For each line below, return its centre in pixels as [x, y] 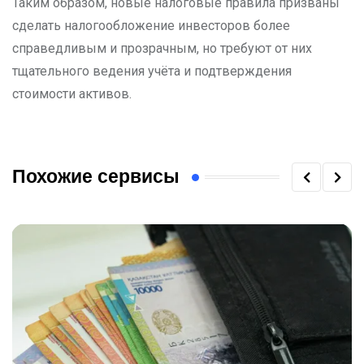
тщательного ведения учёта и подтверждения [152, 71]
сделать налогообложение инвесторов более [151, 26]
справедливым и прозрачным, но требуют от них [162, 48]
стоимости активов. [72, 94]
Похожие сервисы [96, 177]
